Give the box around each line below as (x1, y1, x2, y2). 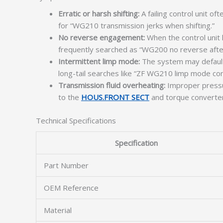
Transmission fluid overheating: (58, 80, 165, 90)
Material (44, 205, 72, 215)
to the (58, 92, 81, 102)
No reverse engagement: (58, 32, 145, 42)
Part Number (44, 160, 89, 170)
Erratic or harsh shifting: (58, 8, 139, 18)
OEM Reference (44, 183, 99, 193)
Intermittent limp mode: (58, 56, 140, 66)
